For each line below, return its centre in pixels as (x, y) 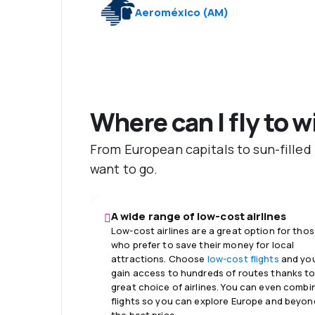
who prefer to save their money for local (203, 245)
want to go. (124, 169)
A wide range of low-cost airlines (199, 217)
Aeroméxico (168, 13)
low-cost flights (242, 259)
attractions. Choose (158, 259)
